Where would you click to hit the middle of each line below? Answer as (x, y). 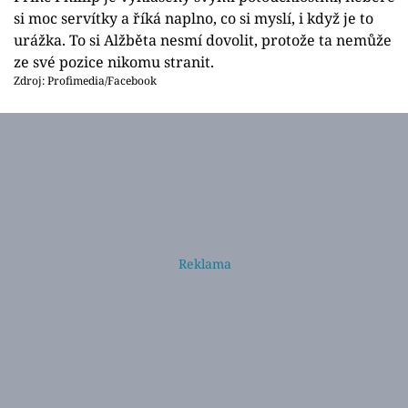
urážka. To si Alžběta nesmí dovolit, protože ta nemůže (203, 40)
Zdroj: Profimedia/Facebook (85, 80)
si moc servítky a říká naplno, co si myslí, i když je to (194, 18)
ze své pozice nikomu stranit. (114, 61)
